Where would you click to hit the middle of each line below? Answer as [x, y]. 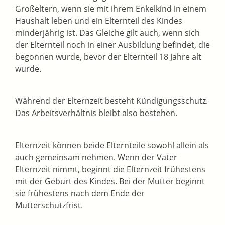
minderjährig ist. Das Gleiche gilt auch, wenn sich [107, 33]
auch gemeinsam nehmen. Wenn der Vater [96, 157]
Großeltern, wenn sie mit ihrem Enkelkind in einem [111, 9]
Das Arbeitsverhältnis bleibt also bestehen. [96, 113]
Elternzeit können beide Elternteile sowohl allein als [112, 145]
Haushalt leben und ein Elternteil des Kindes [99, 21]
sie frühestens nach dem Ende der [80, 194]
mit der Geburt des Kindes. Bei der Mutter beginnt [110, 182]
